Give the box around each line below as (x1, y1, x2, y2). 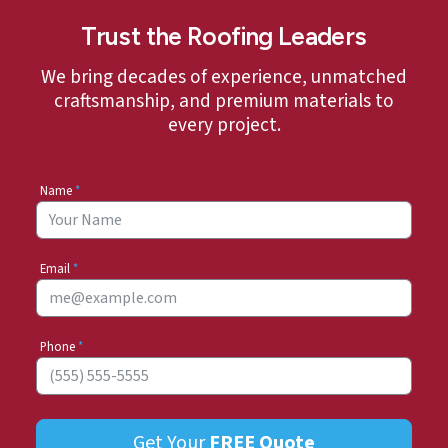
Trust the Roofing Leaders (81, 21, 367, 52)
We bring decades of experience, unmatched (41, 63, 407, 92)
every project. (167, 111, 281, 140)
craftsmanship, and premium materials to (54, 87, 394, 116)
